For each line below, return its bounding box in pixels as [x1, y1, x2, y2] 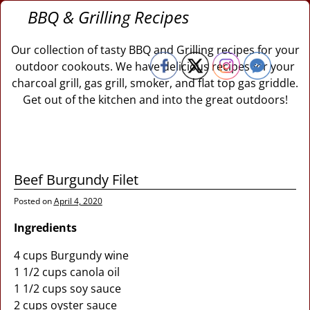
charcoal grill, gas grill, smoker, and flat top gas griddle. [12, 75, 298, 91]
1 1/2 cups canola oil [13, 264, 120, 280]
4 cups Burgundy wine [13, 248, 129, 263]
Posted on [13, 195, 54, 207]
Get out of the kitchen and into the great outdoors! [22, 92, 288, 107]
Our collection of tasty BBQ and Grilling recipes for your [10, 42, 300, 57]
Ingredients [13, 220, 77, 235]
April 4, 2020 [53, 195, 102, 207]
